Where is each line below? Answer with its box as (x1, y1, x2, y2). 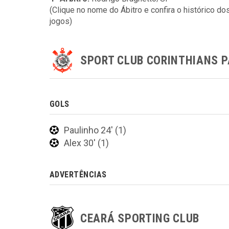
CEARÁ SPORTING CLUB (80, 211, 200, 225)
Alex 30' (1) (64, 138, 109, 148)
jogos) (50, 16, 72, 26)
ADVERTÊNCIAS (50, 170, 107, 179)
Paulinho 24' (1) (64, 125, 126, 135)
